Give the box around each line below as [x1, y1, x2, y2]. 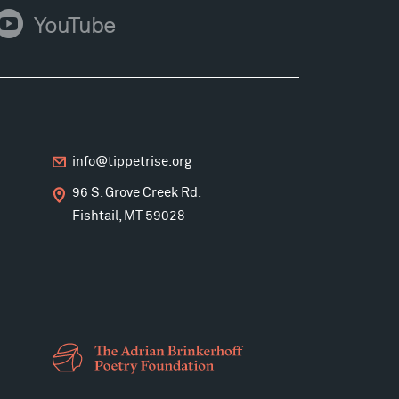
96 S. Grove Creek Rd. [72, 187, 202, 199]
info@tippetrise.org [72, 155, 192, 168]
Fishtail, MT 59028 [72, 210, 186, 223]
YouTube [33, 12, 115, 39]
